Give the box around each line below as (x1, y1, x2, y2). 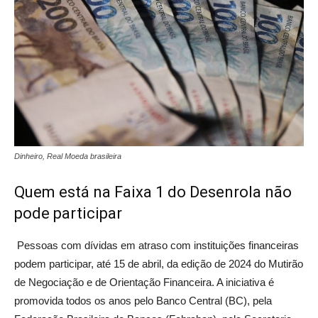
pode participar (14, 204, 122, 222)
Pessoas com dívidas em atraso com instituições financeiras (14, 238, 299, 251)
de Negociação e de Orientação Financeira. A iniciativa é (14, 275, 274, 288)
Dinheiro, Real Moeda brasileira (14, 151, 121, 160)
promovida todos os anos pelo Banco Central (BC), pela (14, 294, 272, 307)
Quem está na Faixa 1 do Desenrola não (14, 182, 292, 201)
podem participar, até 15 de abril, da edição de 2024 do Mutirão (14, 257, 303, 270)
